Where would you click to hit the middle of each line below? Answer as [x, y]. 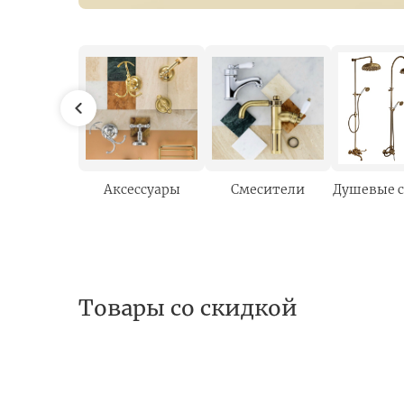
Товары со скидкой [188, 308]
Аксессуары [142, 189]
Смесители [268, 189]
